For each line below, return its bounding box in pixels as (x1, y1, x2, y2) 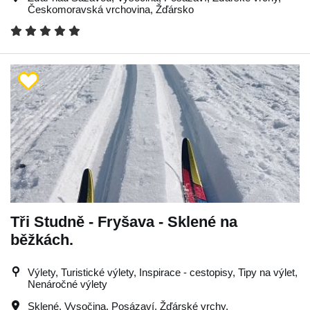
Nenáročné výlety (28, 278, 107, 290)
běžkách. (10, 231, 73, 248)
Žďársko (156, 3, 194, 15)
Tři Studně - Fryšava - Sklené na (10, 213, 237, 230)
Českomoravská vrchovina (28, 3, 150, 15)
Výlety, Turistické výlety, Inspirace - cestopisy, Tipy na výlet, (28, 266, 298, 278)
